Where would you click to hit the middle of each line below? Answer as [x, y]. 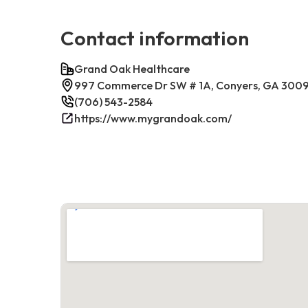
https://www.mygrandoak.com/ [153, 118]
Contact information [155, 37]
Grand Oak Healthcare [132, 68]
